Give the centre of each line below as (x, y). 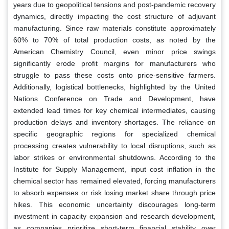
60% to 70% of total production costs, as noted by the (114, 40)
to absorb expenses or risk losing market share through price (114, 192)
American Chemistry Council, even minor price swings (114, 51)
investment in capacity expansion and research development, (114, 216)
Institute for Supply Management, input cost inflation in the (114, 169)
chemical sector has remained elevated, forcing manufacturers (114, 181)
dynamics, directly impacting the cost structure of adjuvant (114, 16)
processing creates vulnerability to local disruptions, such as (114, 145)
